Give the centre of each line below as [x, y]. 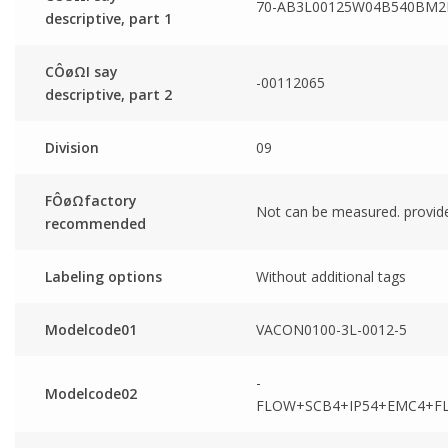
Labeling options [103, 276]
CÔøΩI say [81, 71]
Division [72, 147]
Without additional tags [331, 276]
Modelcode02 [91, 393]
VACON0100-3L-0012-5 [331, 329]
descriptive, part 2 [108, 94]
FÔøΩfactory [91, 200]
